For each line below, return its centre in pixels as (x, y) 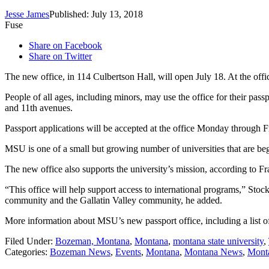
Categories (25, 252)
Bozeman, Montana (92, 241)
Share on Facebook (65, 46)
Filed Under (28, 241)
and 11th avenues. (39, 108)
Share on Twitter (60, 56)
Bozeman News (80, 252)
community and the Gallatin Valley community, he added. (113, 201)
